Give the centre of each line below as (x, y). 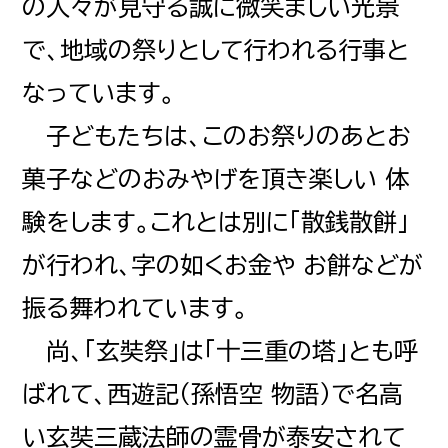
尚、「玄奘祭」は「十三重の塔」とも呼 (220, 350)
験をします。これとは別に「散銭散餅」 (216, 221)
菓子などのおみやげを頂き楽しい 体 (216, 178)
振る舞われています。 (135, 307)
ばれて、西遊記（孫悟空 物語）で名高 (213, 393)
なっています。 (99, 92)
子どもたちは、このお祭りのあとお (217, 135)
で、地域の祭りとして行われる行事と (216, 49)
